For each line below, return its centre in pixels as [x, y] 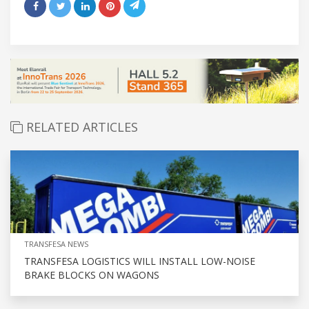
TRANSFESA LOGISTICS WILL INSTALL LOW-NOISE [140, 261]
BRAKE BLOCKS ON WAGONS [92, 275]
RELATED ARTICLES [80, 127]
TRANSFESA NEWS [56, 244]
